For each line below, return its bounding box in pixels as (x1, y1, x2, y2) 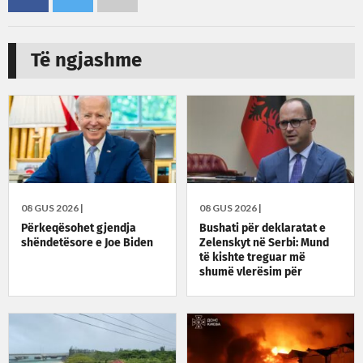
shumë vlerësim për (199, 266, 303, 278)
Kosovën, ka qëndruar (199, 280, 314, 293)
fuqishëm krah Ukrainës (199, 295, 325, 307)
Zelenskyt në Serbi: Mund (199, 237, 330, 249)
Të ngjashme (31, 51, 142, 71)
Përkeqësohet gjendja (21, 222, 136, 234)
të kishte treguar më (199, 251, 306, 263)
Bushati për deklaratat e (199, 222, 327, 234)
